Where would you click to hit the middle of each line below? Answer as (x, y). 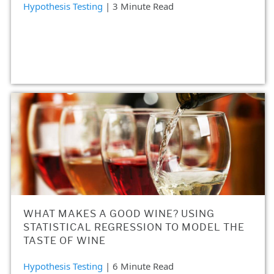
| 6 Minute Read (139, 266)
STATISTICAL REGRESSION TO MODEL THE (134, 227)
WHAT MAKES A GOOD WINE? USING (119, 213)
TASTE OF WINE (65, 240)
